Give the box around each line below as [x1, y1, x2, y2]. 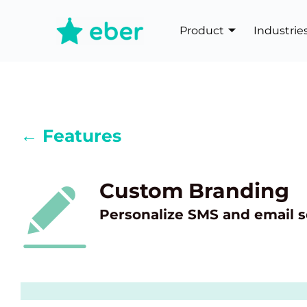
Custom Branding [99, 178, 289, 204]
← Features [21, 125, 121, 146]
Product [180, 24, 225, 37]
